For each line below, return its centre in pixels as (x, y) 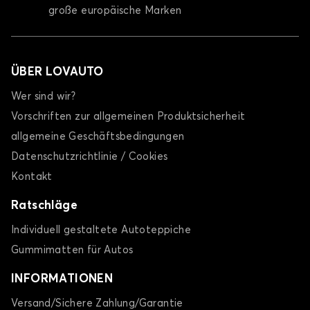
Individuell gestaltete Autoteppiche (101, 230)
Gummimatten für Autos (72, 250)
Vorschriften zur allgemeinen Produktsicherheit (128, 117)
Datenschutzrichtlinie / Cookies (90, 157)
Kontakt (32, 177)
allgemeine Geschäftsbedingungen (98, 137)
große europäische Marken (115, 11)
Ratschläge (44, 206)
